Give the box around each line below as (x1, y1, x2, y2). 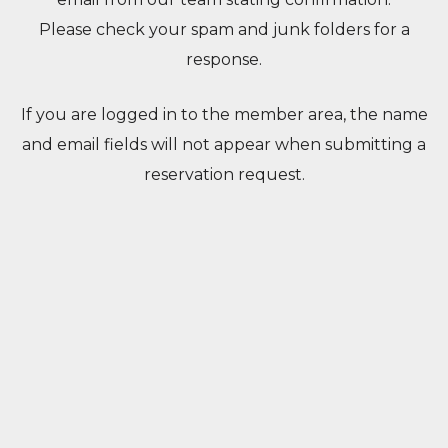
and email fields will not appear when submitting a (22, 134, 426, 154)
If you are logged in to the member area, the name (20, 104, 428, 124)
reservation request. (143, 164, 305, 184)
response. (186, 49, 262, 69)
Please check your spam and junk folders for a (38, 19, 410, 39)
